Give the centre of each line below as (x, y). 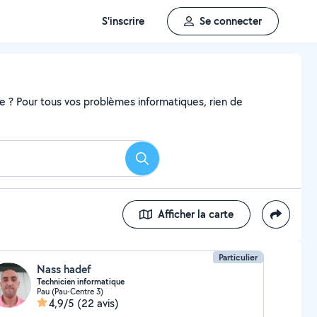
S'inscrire (123, 21)
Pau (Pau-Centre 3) (70, 291)
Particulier (238, 257)
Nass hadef (64, 269)
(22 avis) (98, 303)
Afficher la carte (196, 214)
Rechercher (168, 163)
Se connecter (231, 21)
